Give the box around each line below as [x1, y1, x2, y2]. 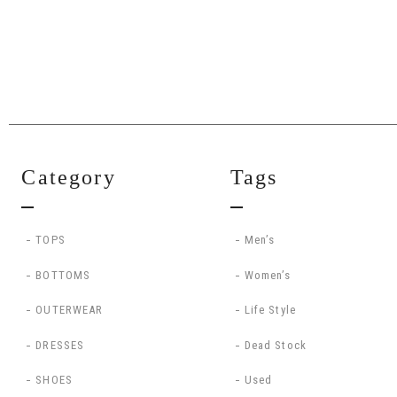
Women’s [244, 268, 292, 282]
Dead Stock [244, 338, 307, 352]
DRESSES [35, 338, 85, 352]
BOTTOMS [35, 268, 91, 282]
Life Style [244, 303, 296, 317]
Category [21, 165, 116, 189]
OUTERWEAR [35, 303, 104, 317]
